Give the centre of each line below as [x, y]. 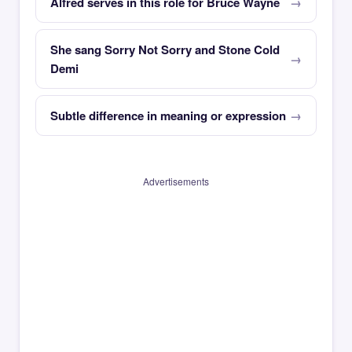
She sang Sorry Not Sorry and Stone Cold [165, 49]
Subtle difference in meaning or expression [168, 115]
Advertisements [176, 181]
